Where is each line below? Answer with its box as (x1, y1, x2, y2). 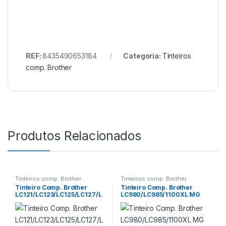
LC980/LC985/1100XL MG (120, 191, 201, 199)
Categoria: (123, 51, 162, 60)
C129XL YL (15, 198, 48, 206)
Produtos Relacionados (8, 128, 142, 143)
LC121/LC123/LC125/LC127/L (15, 191, 102, 199)
